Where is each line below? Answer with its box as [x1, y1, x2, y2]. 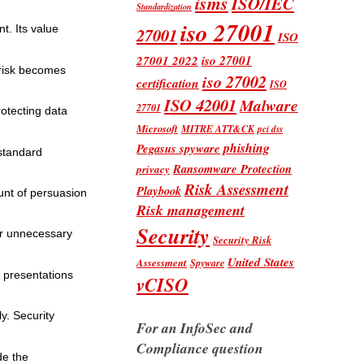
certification [136, 73, 199, 92]
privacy [136, 161, 170, 176]
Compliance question [136, 337, 263, 358]
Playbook [136, 181, 181, 199]
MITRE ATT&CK [181, 121, 254, 136]
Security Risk [213, 232, 271, 247]
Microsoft [136, 120, 178, 136]
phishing [223, 138, 270, 157]
